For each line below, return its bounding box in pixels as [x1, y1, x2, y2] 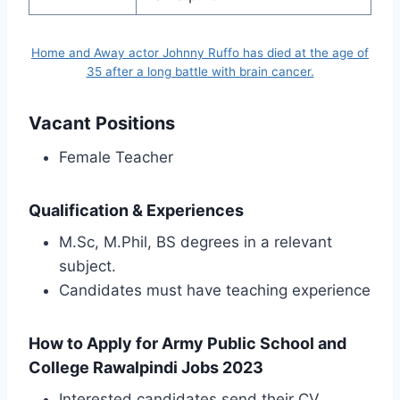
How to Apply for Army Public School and [29, 333, 346, 353]
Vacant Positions [29, 112, 175, 134]
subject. [59, 256, 116, 275]
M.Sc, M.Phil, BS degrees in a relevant [59, 232, 332, 251]
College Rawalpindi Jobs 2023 [29, 357, 263, 377]
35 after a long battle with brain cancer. [86, 63, 314, 79]
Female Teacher [59, 147, 173, 166]
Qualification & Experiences [29, 200, 244, 220]
